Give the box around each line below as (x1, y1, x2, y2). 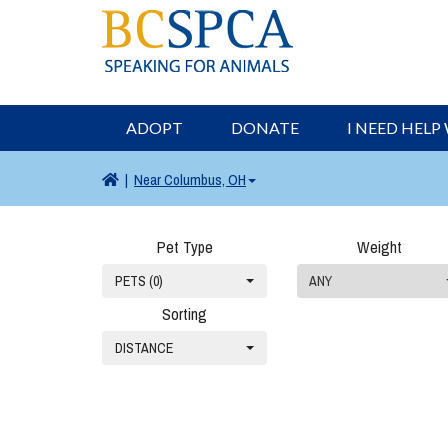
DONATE (231, 118, 299, 137)
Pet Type (156, 236, 213, 258)
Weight (357, 236, 402, 258)
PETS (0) (115, 272, 163, 290)
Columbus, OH (161, 169, 246, 190)
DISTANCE (115, 339, 173, 357)
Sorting (162, 303, 207, 325)
